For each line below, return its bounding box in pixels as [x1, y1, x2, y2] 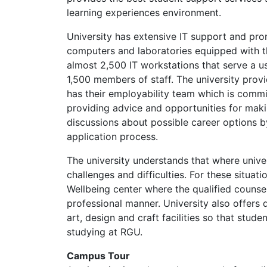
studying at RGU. [67, 226, 142, 238]
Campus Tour [67, 250, 130, 262]
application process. [67, 131, 158, 142]
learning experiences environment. [67, 7, 221, 18]
